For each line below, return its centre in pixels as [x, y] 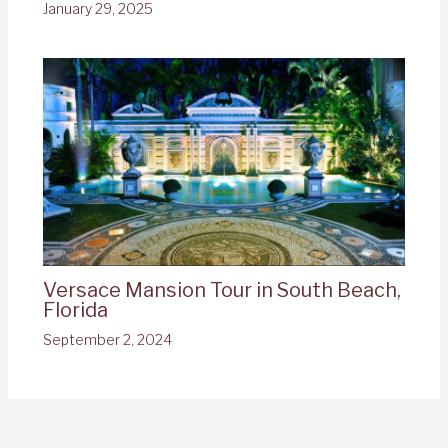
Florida [75, 310]
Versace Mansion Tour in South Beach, [221, 290]
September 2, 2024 [107, 340]
